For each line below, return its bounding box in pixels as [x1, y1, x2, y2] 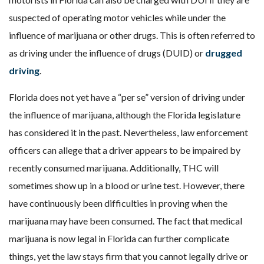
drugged [205, 47, 242, 58]
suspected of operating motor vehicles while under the [9, 12, 226, 23]
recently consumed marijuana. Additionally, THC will [9, 162, 219, 173]
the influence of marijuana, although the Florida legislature [9, 109, 240, 120]
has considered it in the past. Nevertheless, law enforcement [9, 127, 248, 138]
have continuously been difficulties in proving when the [9, 197, 227, 209]
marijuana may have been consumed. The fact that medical [9, 215, 242, 226]
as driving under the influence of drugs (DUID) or [9, 47, 205, 58]
